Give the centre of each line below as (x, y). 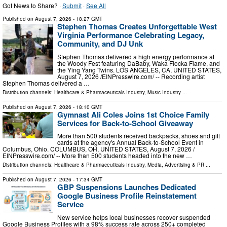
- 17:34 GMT (87, 180)
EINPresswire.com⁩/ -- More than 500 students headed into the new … (97, 156)
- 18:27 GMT (87, 18)
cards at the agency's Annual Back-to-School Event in (130, 142)
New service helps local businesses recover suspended (134, 217)
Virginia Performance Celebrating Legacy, (131, 35)
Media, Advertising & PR (176, 165)
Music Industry (164, 92)
